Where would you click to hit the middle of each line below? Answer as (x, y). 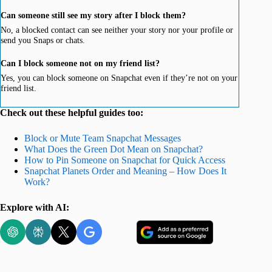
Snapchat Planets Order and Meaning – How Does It (125, 171)
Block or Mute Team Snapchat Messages (103, 138)
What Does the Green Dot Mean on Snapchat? (114, 149)
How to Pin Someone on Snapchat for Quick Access (125, 160)
